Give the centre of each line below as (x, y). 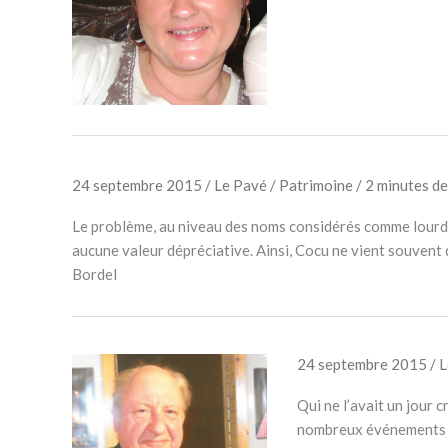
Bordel (94, 273)
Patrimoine (316, 184)
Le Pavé (242, 184)
